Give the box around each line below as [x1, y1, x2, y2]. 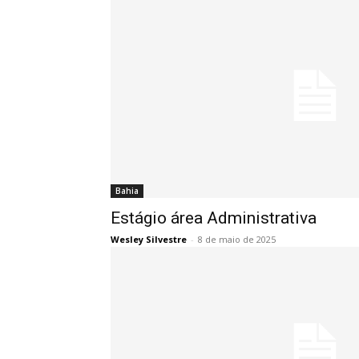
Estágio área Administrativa [111, 208, 317, 228]
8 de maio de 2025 [198, 233, 276, 245]
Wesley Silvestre [111, 233, 187, 245]
